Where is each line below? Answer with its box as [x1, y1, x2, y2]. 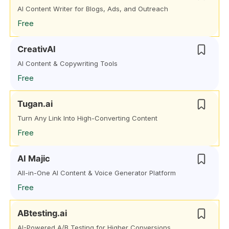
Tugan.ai [17, 99, 53, 109]
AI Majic [17, 153, 50, 164]
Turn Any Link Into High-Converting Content [17, 114, 157, 122]
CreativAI [17, 44, 56, 54]
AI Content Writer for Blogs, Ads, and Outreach [17, 5, 168, 13]
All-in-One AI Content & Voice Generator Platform [17, 169, 176, 177]
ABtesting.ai [17, 208, 67, 218]
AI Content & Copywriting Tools [17, 59, 118, 67]
